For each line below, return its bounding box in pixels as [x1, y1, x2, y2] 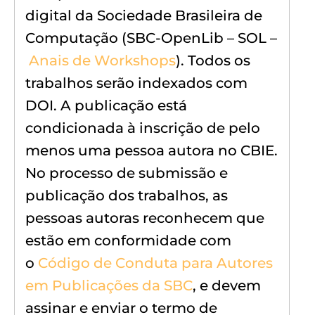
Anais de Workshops [29, 51, 176, 69]
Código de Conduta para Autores [38, 254, 273, 271]
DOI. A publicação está [25, 96, 187, 114]
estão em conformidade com [25, 231, 231, 249]
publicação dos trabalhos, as [25, 186, 228, 204]
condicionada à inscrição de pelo [25, 119, 260, 136]
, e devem [193, 276, 261, 294]
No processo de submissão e [25, 164, 228, 181]
